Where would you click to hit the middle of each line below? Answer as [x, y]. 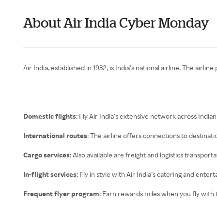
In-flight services [50, 174]
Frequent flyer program [61, 194]
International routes [55, 135]
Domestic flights [50, 116]
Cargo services [46, 155]
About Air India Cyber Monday [116, 23]
